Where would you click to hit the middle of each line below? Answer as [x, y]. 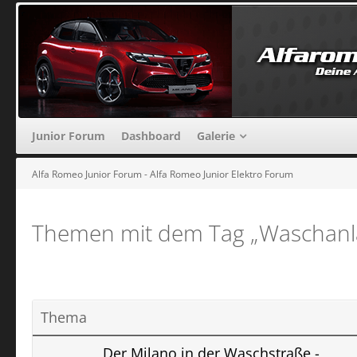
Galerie [216, 135]
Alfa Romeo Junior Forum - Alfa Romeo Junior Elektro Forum [163, 174]
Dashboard [151, 135]
